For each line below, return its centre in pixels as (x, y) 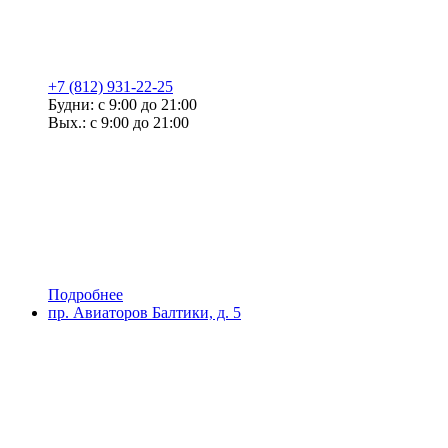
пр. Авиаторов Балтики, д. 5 (144, 312)
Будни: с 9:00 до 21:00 (122, 104)
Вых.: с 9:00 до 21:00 (118, 122)
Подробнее (85, 294)
